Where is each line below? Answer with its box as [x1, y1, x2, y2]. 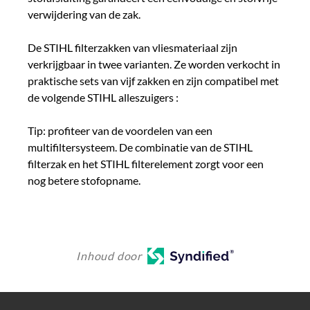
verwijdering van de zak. [28, 7, 140, 21]
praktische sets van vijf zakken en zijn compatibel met [28, 73, 279, 87]
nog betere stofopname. [28, 173, 140, 187]
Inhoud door [76, 248, 143, 262]
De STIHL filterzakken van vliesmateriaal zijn [28, 40, 237, 54]
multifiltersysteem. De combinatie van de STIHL [28, 140, 253, 154]
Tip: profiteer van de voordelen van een [28, 123, 212, 137]
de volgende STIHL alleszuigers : [28, 90, 179, 104]
